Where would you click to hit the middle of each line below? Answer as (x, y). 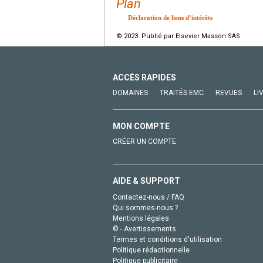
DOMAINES (130, 92)
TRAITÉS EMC (182, 92)
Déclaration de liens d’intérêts (170, 17)
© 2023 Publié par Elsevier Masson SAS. (179, 36)
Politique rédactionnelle (151, 250)
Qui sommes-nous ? (145, 208)
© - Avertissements (144, 229)
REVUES (229, 92)
